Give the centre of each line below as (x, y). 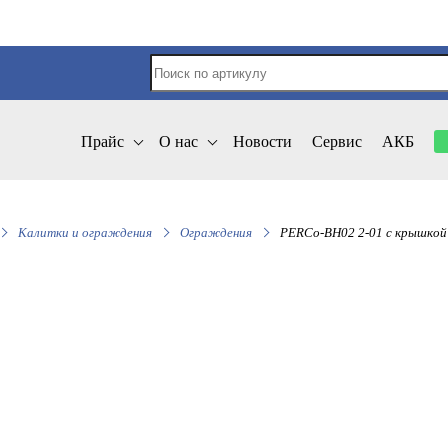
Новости (262, 141)
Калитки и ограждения (85, 232)
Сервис (337, 141)
